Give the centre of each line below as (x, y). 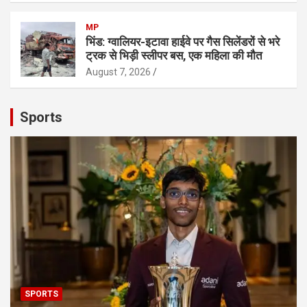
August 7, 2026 (118, 72)
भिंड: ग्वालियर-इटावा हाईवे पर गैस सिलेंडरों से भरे (183, 41)
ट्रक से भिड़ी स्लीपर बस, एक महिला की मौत (174, 55)
